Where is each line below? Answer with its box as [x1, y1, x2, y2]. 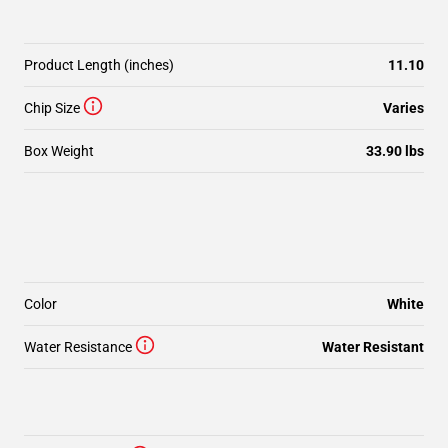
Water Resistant [322, 339, 424, 355]
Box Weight [24, 143, 94, 159]
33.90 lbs [366, 143, 424, 159]
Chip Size [24, 100, 80, 116]
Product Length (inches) [24, 57, 174, 73]
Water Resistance [24, 339, 132, 355]
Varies [383, 100, 424, 116]
